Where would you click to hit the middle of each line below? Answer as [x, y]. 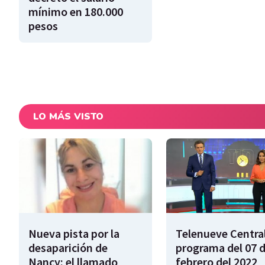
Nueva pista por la [74, 233]
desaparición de [68, 247]
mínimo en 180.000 [76, 11]
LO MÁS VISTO [68, 116]
